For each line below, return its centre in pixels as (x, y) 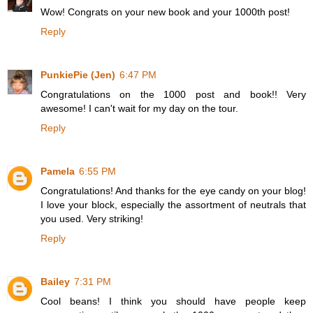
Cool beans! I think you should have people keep (173, 301)
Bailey (55, 281)
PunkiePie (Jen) (78, 74)
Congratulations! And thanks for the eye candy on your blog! (173, 190)
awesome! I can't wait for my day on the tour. (139, 108)
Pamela (58, 171)
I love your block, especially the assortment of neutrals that (173, 204)
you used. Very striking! (92, 218)
